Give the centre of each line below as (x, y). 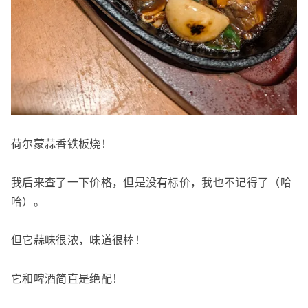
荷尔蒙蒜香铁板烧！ (62, 144)
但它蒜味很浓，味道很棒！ (78, 240)
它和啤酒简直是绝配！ (67, 278)
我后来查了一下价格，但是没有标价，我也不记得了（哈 (152, 182)
